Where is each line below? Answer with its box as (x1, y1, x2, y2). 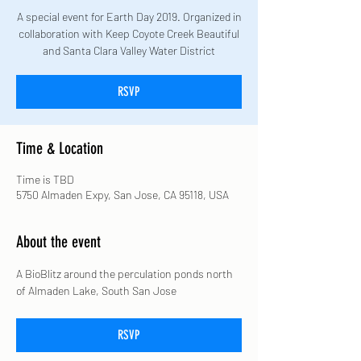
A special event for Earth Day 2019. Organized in (16, 10, 242, 23)
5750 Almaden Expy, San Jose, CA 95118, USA (16, 188, 229, 201)
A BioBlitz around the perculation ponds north (16, 267, 235, 280)
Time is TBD (16, 172, 74, 186)
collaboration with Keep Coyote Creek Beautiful (19, 27, 239, 40)
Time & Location (16, 139, 103, 158)
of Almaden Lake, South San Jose (16, 284, 176, 297)
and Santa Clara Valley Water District (43, 44, 215, 57)
